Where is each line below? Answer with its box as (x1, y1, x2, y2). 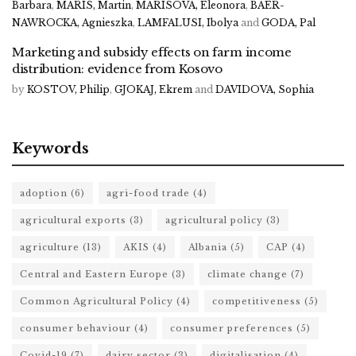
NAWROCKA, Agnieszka (12, 17, 133, 29)
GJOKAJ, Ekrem (114, 83, 192, 95)
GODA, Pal (261, 17, 315, 29)
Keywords (12, 140, 89, 157)
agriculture (20, 242, 79, 253)
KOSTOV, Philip (27, 83, 110, 95)
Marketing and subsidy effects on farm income (12, 44, 292, 60)
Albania (188, 242, 227, 253)
